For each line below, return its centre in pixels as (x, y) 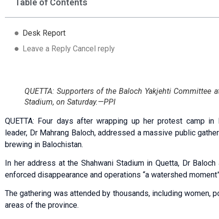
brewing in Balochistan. (44, 144)
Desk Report (44, 33)
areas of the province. (42, 205)
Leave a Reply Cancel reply (69, 48)
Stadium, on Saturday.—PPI (70, 102)
